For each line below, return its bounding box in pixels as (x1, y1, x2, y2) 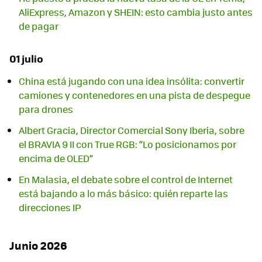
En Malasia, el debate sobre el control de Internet (19, 173, 233, 187)
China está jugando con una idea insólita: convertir (19, 74, 244, 88)
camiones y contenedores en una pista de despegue (19, 88, 250, 102)
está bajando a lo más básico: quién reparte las (19, 187, 228, 201)
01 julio (9, 51, 43, 67)
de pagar (19, 19, 58, 33)
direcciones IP (19, 201, 81, 215)
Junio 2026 (9, 237, 67, 253)
